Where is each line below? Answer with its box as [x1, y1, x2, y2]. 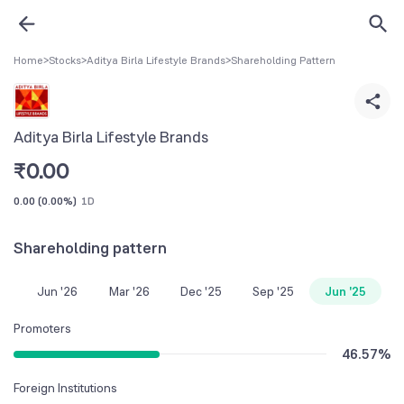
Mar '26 [108, 282, 150, 299]
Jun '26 [36, 282, 78, 299]
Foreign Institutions [14, 379, 117, 396]
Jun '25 [325, 282, 366, 299]
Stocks [49, 53, 81, 68]
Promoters [14, 319, 71, 336]
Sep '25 [252, 282, 294, 299]
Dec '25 [180, 282, 222, 299]
